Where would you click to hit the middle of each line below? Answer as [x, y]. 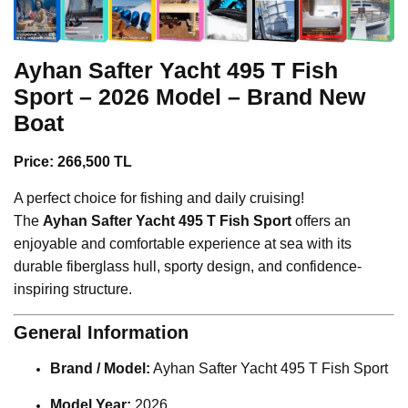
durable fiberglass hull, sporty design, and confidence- [188, 267]
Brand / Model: [100, 369]
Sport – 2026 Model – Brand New [189, 97]
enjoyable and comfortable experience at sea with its [183, 244]
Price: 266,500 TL [73, 162]
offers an [321, 221]
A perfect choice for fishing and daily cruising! [159, 199]
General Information [101, 333]
